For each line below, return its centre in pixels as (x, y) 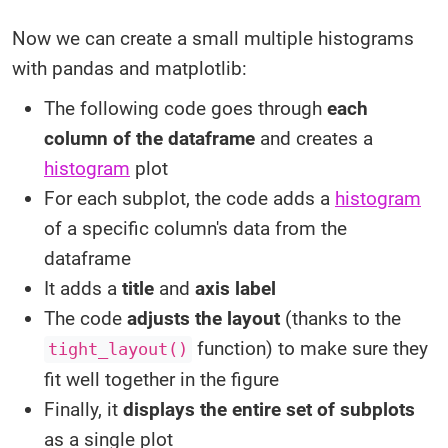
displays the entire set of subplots (269, 409)
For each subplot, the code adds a (189, 198)
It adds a (83, 288)
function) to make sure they (310, 348)
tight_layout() (118, 349)
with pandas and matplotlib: (129, 68)
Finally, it (83, 409)
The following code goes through (185, 108)
